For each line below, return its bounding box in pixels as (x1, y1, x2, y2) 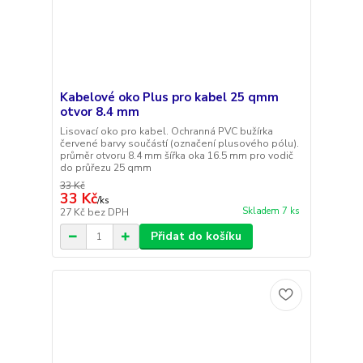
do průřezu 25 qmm (59, 161, 152, 175)
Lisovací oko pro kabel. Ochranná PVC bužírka (59, 125, 273, 139)
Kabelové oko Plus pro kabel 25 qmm (59, 89, 279, 106)
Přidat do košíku (150, 228, 241, 245)
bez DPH (87, 206, 129, 220)
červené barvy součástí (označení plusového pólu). (59, 137, 299, 151)
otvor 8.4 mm (59, 104, 139, 121)
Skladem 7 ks (241, 204, 300, 217)
